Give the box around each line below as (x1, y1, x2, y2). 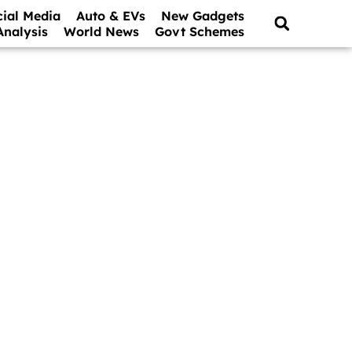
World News (64, 24, 140, 39)
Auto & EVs (76, 8, 146, 24)
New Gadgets (161, 8, 245, 24)
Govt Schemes (155, 24, 245, 39)
